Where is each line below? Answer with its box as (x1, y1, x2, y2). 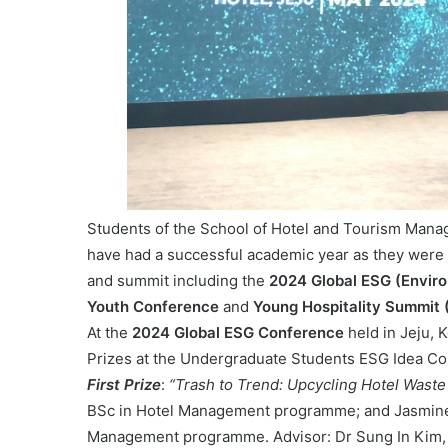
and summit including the (87, 271, 269, 291)
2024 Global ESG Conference (132, 323, 344, 343)
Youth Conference (87, 297, 219, 317)
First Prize (87, 375, 161, 395)
